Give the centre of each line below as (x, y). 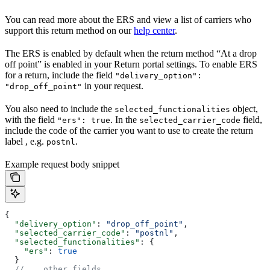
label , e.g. (26, 141)
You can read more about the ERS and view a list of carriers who (128, 19)
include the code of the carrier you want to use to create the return (129, 130)
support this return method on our (69, 30)
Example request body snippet (62, 164)
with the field (31, 119)
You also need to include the (60, 108)
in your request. (113, 86)
